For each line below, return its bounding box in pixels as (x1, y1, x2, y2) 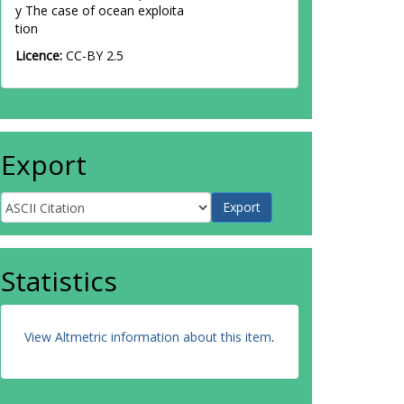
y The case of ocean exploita (15, 2, 184, 19)
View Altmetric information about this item (24, 328, 271, 345)
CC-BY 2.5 (66, 47, 124, 64)
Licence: (15, 47, 66, 64)
